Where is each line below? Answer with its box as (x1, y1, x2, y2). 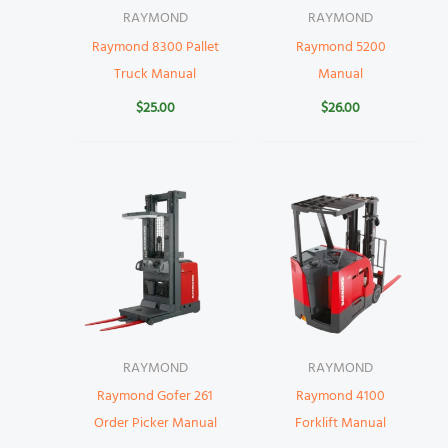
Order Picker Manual (93, 412, 217, 436)
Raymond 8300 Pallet (91, 36, 219, 60)
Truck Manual (114, 63, 197, 87)
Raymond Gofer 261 (97, 385, 214, 409)
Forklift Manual (295, 412, 387, 436)
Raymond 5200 (295, 36, 386, 60)
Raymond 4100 (296, 385, 386, 409)
